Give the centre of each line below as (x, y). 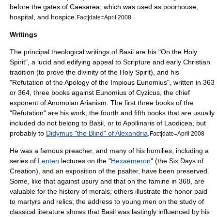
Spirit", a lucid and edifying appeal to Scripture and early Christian (110, 62)
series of (24, 161)
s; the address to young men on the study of (136, 201)
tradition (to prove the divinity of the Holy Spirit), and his (94, 72)
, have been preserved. (174, 171)
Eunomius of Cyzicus (128, 93)
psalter (128, 171)
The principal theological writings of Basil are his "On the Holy (103, 52)
